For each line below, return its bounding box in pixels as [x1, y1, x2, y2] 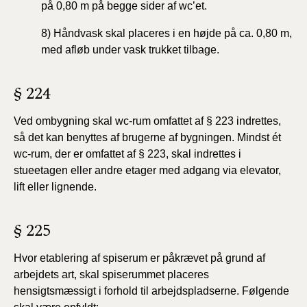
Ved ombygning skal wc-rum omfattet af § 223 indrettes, [14, 115, 281, 127]
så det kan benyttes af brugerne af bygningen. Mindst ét [14, 132, 281, 143]
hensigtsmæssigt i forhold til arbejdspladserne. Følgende [14, 285, 289, 297]
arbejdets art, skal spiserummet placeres [14, 269, 209, 280]
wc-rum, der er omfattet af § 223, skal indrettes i [14, 148, 241, 160]
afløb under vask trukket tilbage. [65, 44, 219, 56]
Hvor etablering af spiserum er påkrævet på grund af [14, 252, 265, 264]
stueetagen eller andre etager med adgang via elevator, [14, 164, 281, 176]
